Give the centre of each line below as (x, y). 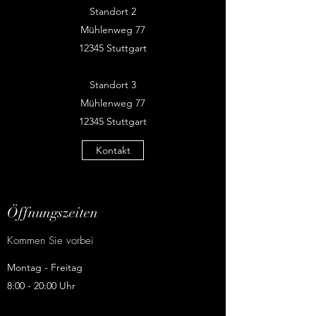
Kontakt (113, 150)
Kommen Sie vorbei (50, 241)
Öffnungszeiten (53, 213)
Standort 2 (113, 11)
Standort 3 (113, 85)
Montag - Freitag (45, 267)
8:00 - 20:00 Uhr (41, 286)
